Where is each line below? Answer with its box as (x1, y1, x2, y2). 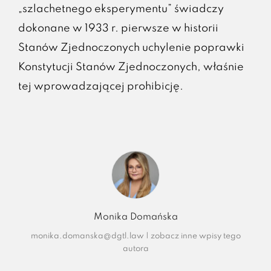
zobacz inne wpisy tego (150, 232, 241, 240)
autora (122, 244, 149, 253)
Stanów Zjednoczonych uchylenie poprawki (18, 42, 244, 53)
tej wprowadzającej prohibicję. (18, 80, 183, 92)
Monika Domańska (93, 212, 178, 222)
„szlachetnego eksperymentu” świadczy (18, 3, 224, 15)
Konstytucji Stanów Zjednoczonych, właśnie (18, 61, 244, 73)
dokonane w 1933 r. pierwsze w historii (18, 22, 218, 34)
